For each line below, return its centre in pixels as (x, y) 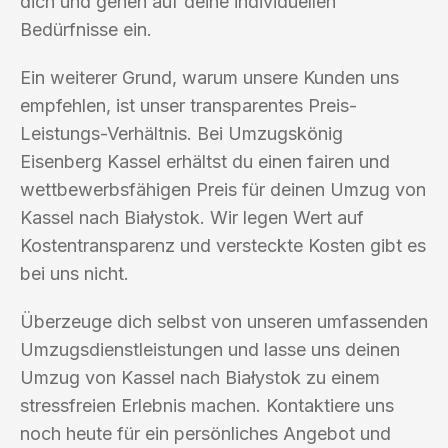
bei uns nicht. (74, 273)
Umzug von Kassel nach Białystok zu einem (200, 377)
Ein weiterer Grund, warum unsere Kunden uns (209, 77)
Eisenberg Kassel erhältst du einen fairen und (205, 161)
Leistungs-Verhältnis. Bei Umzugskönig (181, 133)
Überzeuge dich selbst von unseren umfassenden (224, 321)
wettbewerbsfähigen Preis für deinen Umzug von (223, 189)
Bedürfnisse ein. (86, 29)
